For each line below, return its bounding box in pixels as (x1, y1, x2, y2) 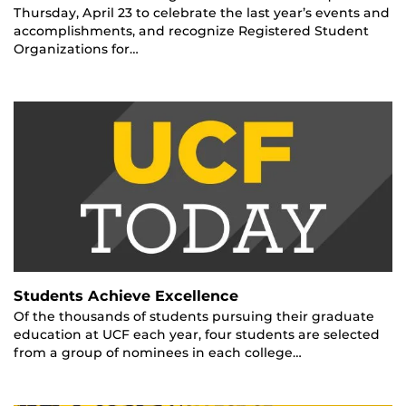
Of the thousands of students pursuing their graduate (14, 308, 374, 324)
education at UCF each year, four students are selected (14, 326, 380, 342)
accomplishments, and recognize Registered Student (14, 23, 369, 38)
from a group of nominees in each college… (14, 344, 302, 360)
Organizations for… (14, 41, 139, 56)
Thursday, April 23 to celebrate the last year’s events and (14, 5, 390, 20)
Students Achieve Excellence (14, 286, 238, 304)
